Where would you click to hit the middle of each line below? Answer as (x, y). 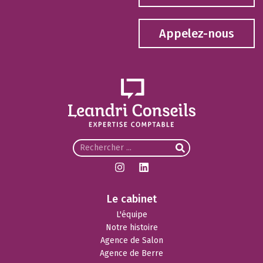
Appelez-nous (196, 34)
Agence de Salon (131, 241)
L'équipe (131, 215)
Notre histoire (131, 228)
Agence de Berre (131, 254)
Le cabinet (131, 199)
